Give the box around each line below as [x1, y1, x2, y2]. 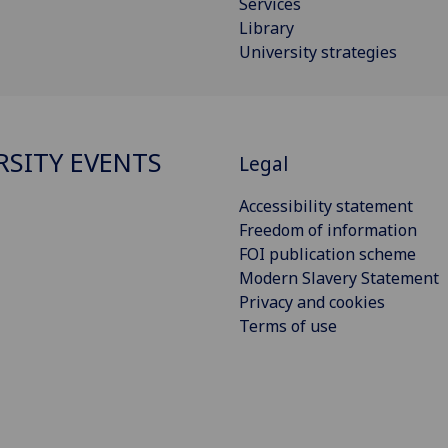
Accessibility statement [239, 194, 413, 217]
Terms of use [239, 314, 337, 337]
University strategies [239, 40, 397, 63]
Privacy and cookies [239, 290, 385, 313]
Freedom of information [239, 218, 417, 241]
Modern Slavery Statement [239, 266, 439, 289]
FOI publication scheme [239, 242, 416, 265]
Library [239, 16, 294, 39]
